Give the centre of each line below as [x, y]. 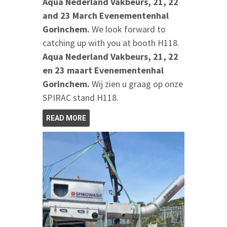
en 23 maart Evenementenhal [103, 70]
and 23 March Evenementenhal [106, 16]
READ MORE [66, 118]
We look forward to [129, 29]
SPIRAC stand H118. [81, 98]
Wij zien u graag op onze [137, 84]
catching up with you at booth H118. [112, 43]
